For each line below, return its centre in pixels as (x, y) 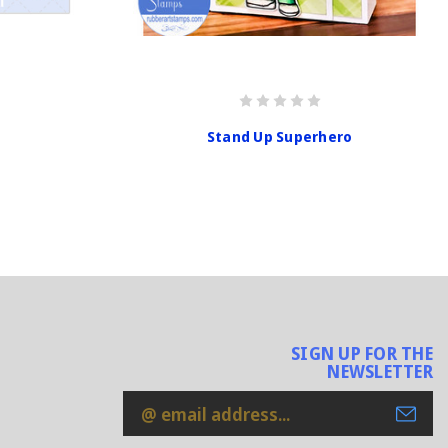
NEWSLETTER (380, 372)
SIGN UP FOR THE (362, 354)
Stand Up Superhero (279, 136)
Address (157, 431)
